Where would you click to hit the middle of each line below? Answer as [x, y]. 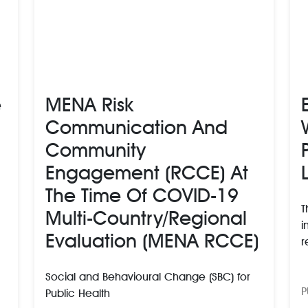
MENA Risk [89, 104]
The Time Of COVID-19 [142, 195]
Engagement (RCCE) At [147, 172]
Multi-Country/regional [146, 218]
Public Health [78, 293]
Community [96, 150]
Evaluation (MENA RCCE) [152, 240]
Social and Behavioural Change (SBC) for [148, 276]
